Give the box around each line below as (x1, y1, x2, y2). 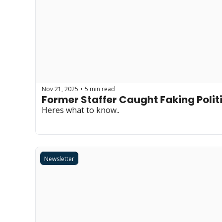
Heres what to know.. (42, 105, 119, 115)
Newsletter (44, 155, 74, 163)
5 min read (85, 84, 115, 93)
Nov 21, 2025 (42, 84, 78, 93)
